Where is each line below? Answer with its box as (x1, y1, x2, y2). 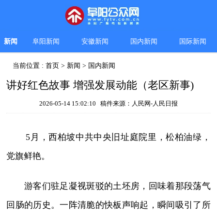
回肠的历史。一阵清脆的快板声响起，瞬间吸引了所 (6, 200, 211, 210)
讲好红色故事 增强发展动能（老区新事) (6, 79, 194, 92)
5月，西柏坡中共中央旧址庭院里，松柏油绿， (26, 132, 211, 142)
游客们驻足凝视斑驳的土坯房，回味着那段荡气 (6, 181, 211, 191)
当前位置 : (13, 62, 46, 70)
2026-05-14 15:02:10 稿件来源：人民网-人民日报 (39, 100, 178, 108)
